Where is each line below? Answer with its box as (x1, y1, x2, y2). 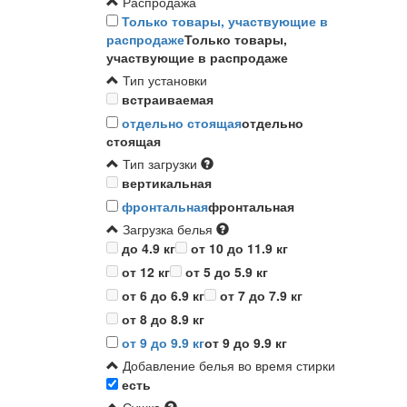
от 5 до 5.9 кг (185, 263, 268, 282)
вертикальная (122, 174, 212, 193)
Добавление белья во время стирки (119, 356, 335, 375)
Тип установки (119, 71, 207, 90)
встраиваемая (122, 90, 213, 109)
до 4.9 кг (122, 239, 175, 258)
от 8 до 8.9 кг (122, 310, 204, 329)
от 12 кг (122, 263, 170, 282)
